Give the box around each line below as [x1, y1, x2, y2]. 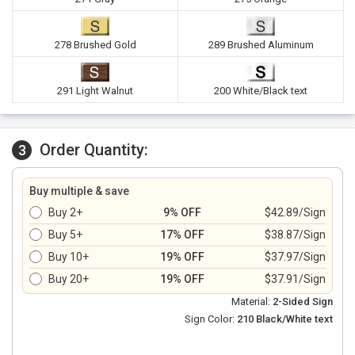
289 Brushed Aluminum [208, 39, 314, 51]
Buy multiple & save [29, 185, 129, 197]
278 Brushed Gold [54, 39, 136, 51]
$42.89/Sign [265, 206, 326, 219]
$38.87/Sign [265, 228, 326, 241]
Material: [231, 296, 270, 307]
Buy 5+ [48, 228, 82, 241]
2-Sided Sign [270, 296, 333, 307]
